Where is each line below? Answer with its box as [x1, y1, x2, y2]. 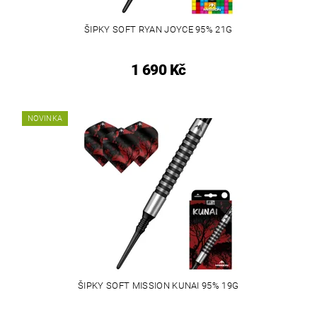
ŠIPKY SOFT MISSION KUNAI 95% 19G [78, 280, 239, 291]
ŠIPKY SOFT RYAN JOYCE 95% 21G [84, 23, 233, 35]
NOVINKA [28, 114, 63, 123]
